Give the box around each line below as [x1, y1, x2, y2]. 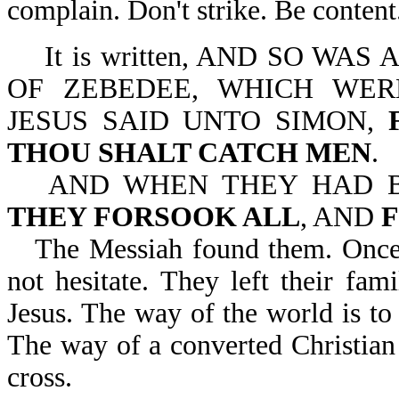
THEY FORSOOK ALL [7, 201, 300, 232]
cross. [7, 362, 72, 393]
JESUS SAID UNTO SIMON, [7, 105, 388, 136]
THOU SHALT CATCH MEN [7, 137, 371, 168]
